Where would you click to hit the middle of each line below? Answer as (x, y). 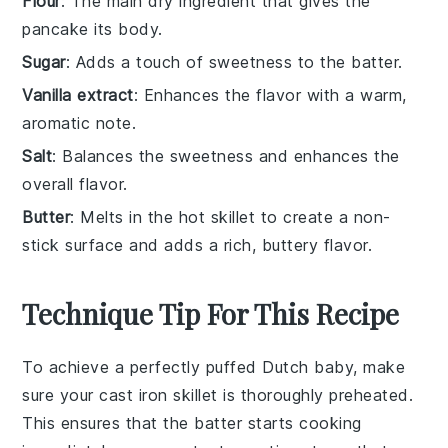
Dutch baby (308, 366)
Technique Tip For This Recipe (211, 313)
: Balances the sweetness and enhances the (226, 155)
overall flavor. (75, 183)
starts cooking (302, 422)
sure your (61, 394)
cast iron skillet (158, 394)
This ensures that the (108, 422)
